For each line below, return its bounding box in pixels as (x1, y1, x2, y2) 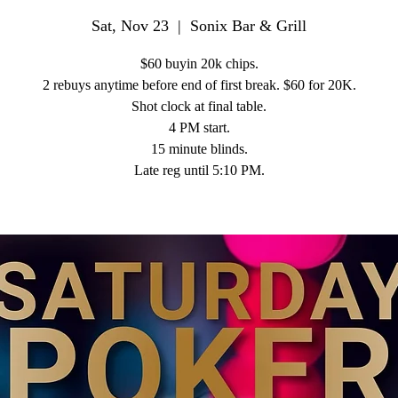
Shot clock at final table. (131, 99, 267, 114)
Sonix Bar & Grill (190, 17, 306, 35)
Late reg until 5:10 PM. (133, 163, 265, 178)
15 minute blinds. (150, 141, 248, 156)
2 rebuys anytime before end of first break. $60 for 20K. (42, 77, 356, 92)
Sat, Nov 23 (92, 17, 169, 35)
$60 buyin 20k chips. (139, 56, 259, 71)
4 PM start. (168, 120, 230, 135)
